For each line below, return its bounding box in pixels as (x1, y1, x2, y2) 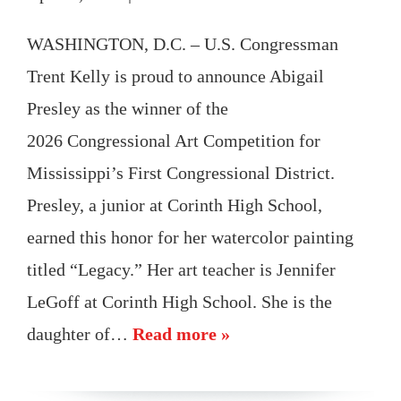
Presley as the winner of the (27, 98, 228, 118)
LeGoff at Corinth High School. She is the (27, 291, 332, 311)
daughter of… (27, 323, 132, 344)
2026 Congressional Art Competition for (27, 130, 320, 150)
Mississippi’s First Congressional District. (27, 162, 335, 183)
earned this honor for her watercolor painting (27, 226, 354, 247)
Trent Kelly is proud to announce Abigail (27, 65, 324, 86)
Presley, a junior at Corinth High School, (27, 194, 322, 215)
